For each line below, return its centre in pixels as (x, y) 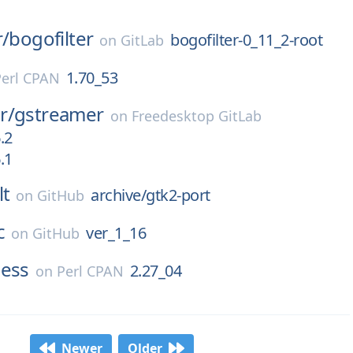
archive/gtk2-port (150, 195)
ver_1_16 (116, 233)
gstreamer (59, 114)
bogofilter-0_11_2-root (247, 40)
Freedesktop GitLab (196, 116)
